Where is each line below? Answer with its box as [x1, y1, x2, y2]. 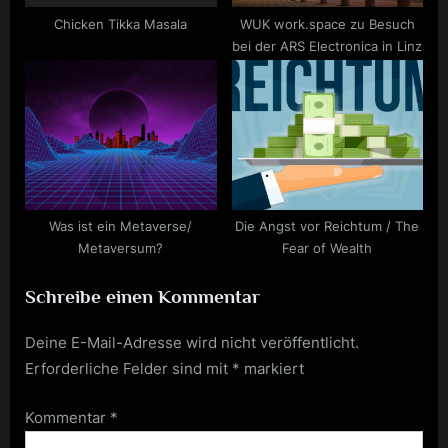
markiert [240, 359, 304, 379]
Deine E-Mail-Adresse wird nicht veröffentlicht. [25, 333, 359, 353]
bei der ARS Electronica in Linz [232, 38, 423, 54]
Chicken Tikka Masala [54, 16, 188, 32]
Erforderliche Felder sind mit [25, 359, 232, 379]
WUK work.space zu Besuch [239, 16, 415, 32]
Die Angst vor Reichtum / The [235, 219, 420, 235]
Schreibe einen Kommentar [25, 284, 260, 307]
